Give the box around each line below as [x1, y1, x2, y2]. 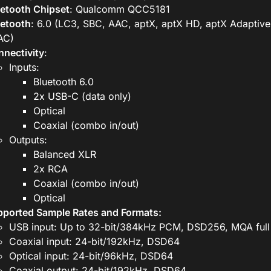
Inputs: [8, 61, 39, 74]
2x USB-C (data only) [33, 90, 131, 103]
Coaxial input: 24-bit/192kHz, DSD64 [8, 235, 180, 248]
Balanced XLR [33, 148, 96, 161]
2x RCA [33, 163, 68, 175]
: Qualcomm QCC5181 [69, 3, 170, 16]
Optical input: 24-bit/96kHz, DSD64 [8, 250, 173, 263]
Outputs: [8, 134, 47, 146]
